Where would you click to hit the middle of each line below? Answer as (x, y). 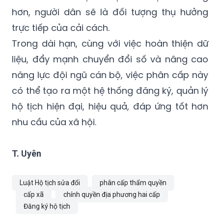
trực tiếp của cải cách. (61, 27)
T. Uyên (27, 153)
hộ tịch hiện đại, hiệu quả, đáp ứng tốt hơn (110, 106)
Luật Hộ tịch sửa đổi (50, 182)
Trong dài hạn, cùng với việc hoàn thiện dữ (110, 43)
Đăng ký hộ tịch (47, 206)
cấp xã (34, 194)
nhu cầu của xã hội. (54, 122)
